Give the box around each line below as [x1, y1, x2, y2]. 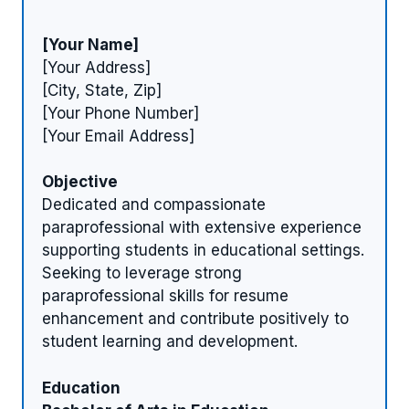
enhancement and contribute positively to [42, 309, 349, 329]
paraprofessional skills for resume [42, 287, 288, 306]
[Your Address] [42, 58, 151, 77]
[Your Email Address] [42, 126, 194, 145]
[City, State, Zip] [42, 80, 162, 100]
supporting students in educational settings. [42, 241, 364, 260]
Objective [42, 173, 118, 192]
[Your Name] [42, 35, 139, 54]
